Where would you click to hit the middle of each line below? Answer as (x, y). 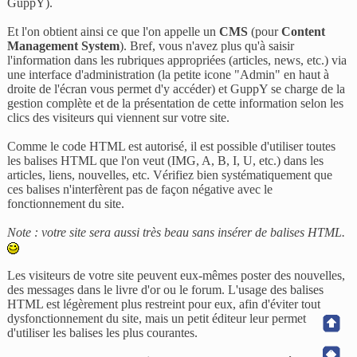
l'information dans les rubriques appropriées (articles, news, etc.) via (177, 61)
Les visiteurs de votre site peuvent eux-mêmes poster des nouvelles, (177, 276)
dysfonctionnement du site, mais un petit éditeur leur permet (157, 319)
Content (304, 32)
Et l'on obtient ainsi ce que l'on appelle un (114, 32)
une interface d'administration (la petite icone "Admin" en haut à (169, 75)
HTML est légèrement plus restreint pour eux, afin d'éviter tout (164, 304)
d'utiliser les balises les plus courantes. (103, 333)
